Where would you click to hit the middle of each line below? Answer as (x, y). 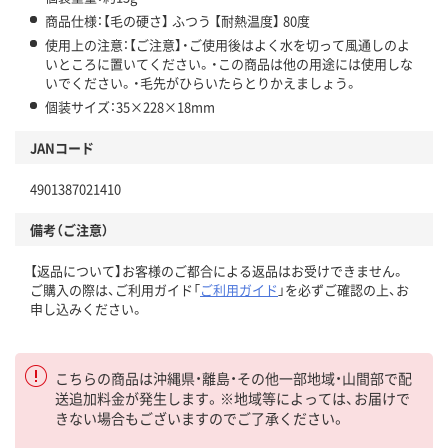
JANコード (62, 148)
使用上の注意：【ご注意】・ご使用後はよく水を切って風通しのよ (227, 45)
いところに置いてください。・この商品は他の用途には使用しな (229, 64)
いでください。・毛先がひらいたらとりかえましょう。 (201, 83)
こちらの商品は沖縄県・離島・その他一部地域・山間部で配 (233, 378)
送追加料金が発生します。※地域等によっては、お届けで (232, 398)
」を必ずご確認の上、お (343, 290)
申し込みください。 (87, 309)
